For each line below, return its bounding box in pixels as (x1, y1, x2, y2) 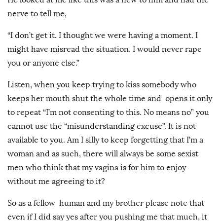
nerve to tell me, (7, 8, 67, 18)
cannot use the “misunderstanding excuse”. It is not (7, 121, 196, 131)
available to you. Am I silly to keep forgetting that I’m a (7, 135, 203, 145)
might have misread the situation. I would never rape (7, 44, 202, 54)
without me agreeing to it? (7, 176, 105, 186)
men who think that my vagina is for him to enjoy (7, 162, 186, 172)
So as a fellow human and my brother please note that (7, 198, 204, 208)
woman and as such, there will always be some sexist (7, 148, 198, 158)
